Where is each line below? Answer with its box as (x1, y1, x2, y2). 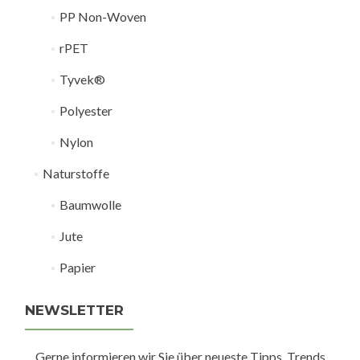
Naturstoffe (42, 166, 109, 181)
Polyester (59, 103, 112, 118)
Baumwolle (59, 197, 121, 212)
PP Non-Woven (59, 9, 146, 24)
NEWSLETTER (25, 302, 124, 318)
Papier (59, 260, 96, 275)
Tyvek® (59, 72, 105, 87)
